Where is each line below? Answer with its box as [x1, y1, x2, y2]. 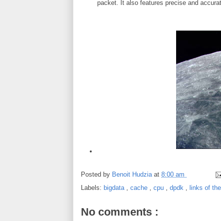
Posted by [81, 170, 112, 178]
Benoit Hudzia [112, 170, 154, 178]
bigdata [104, 184, 126, 191]
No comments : [81, 205, 158, 218]
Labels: [81, 184, 104, 191]
